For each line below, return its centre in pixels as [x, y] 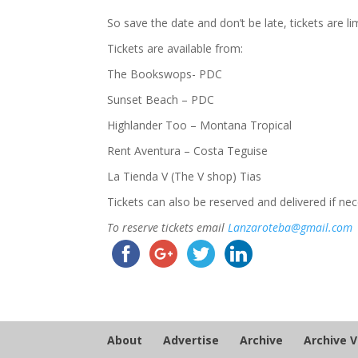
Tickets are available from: [175, 49]
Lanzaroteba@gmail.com [290, 228]
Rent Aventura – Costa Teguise [188, 151]
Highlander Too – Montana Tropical [200, 125]
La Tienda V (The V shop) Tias [185, 177]
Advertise [191, 340]
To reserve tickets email [168, 228]
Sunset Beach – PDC [161, 100]
